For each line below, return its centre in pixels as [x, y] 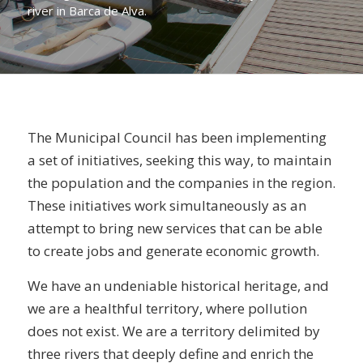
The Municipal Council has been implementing [177, 138]
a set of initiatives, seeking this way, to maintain [179, 160]
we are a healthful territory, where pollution [167, 308]
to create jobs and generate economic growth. [173, 251]
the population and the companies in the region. [181, 183]
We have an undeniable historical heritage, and [178, 285]
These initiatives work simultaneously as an [167, 206]
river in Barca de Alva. [87, 10]
